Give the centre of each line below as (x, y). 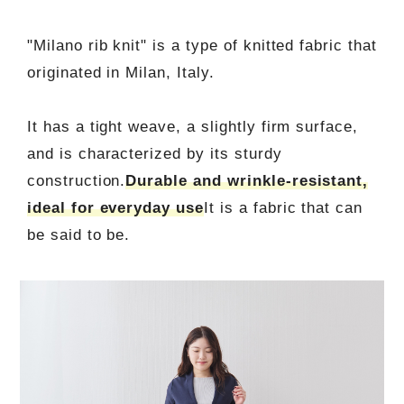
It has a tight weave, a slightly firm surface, (193, 126)
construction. (76, 180)
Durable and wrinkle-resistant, (247, 180)
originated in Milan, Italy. (120, 72)
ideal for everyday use (115, 207)
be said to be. (78, 234)
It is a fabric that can (284, 207)
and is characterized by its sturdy (154, 153)
